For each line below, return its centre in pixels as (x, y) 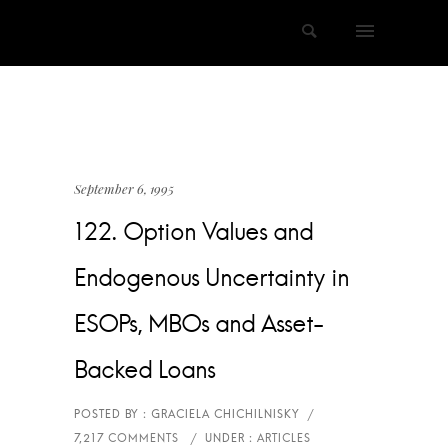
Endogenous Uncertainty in (211, 279)
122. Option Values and (193, 233)
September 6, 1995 (124, 188)
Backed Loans (144, 371)
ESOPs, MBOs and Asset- (198, 325)
